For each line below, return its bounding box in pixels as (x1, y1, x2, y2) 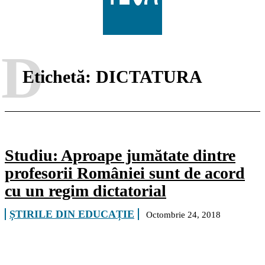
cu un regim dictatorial (5, 182, 166, 200)
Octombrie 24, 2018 (146, 210, 221, 219)
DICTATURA (96, 67, 202, 86)
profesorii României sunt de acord (5, 164, 245, 182)
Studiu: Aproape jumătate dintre (5, 146, 235, 164)
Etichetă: (22, 67, 96, 86)
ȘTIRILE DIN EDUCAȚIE (9, 208, 134, 220)
